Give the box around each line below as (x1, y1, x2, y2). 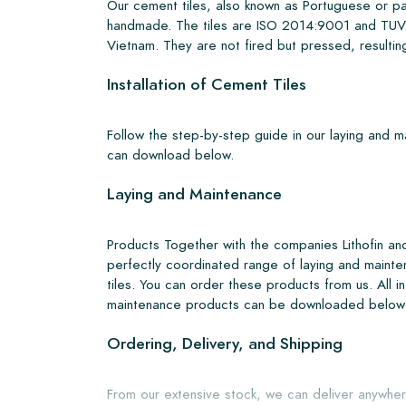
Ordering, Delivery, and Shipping (107, 332, 343, 354)
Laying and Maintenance (107, 182, 282, 205)
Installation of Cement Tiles (107, 72, 306, 95)
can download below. (107, 144, 234, 164)
